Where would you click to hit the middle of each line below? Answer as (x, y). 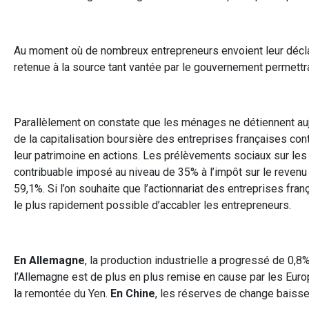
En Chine (133, 293)
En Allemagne (49, 260)
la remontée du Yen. (62, 293)
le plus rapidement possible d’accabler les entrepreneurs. (152, 205)
